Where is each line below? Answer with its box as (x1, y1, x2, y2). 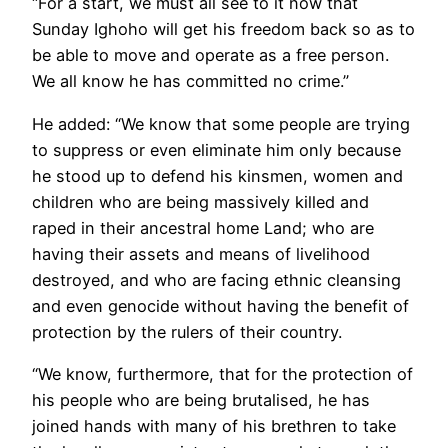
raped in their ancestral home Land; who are (32, 217, 374, 238)
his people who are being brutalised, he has (32, 390, 370, 411)
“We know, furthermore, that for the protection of (32, 364, 413, 385)
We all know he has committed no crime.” (32, 71, 349, 92)
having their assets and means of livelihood (32, 243, 370, 264)
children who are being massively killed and (32, 191, 369, 212)
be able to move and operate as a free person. (32, 45, 389, 66)
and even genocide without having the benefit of (32, 295, 409, 316)
